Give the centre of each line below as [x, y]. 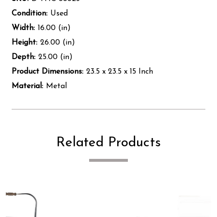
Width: [23, 28]
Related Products [108, 143]
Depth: [23, 57]
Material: [27, 86]
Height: [24, 42]
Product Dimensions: [47, 71]
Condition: [30, 13]
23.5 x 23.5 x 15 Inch [120, 71]
